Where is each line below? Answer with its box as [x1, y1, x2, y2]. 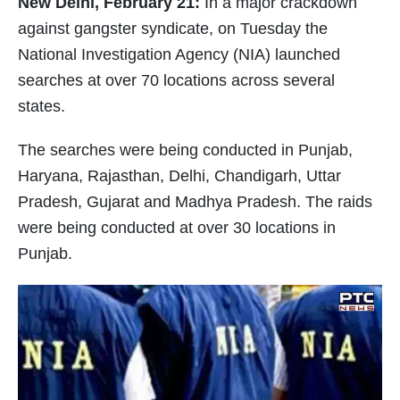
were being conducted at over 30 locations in [18, 219, 336, 237]
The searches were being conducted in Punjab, [18, 141, 353, 160]
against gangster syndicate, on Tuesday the [18, 20, 328, 38]
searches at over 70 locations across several [18, 71, 335, 90]
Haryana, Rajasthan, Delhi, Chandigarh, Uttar [18, 167, 341, 186]
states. [18, 97, 65, 116]
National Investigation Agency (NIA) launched [18, 46, 340, 64]
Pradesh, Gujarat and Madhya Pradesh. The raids [18, 193, 372, 212]
